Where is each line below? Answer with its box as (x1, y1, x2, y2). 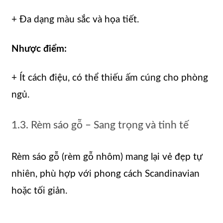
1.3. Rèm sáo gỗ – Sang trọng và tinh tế (11, 120, 189, 131)
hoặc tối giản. (11, 186, 67, 196)
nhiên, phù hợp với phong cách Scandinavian (11, 169, 200, 179)
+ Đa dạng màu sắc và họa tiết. (11, 14, 139, 24)
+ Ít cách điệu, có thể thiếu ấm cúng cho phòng (11, 73, 208, 83)
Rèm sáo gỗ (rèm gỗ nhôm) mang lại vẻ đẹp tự (11, 152, 202, 162)
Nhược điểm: (11, 44, 67, 54)
